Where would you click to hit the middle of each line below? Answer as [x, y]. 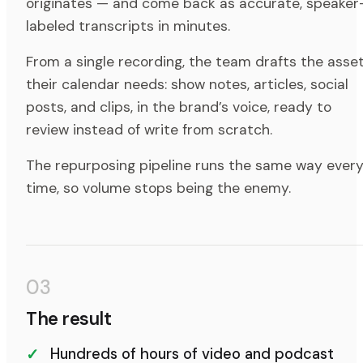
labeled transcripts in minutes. [128, 26]
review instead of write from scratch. [149, 130]
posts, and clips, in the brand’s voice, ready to [179, 107]
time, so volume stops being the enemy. [158, 188]
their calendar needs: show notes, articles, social [187, 85]
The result [69, 319]
